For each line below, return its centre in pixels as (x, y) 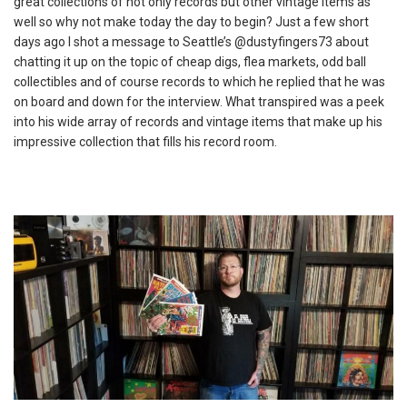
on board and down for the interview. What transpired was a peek (199, 102)
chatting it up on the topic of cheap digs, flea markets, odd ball (190, 62)
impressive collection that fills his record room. (145, 142)
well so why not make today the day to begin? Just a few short (191, 22)
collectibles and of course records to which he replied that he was (199, 82)
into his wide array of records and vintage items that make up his (198, 122)
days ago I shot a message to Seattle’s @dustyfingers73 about (191, 42)
